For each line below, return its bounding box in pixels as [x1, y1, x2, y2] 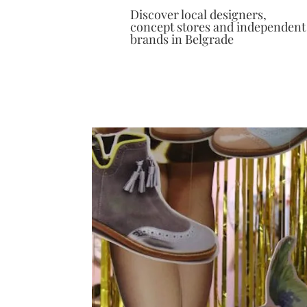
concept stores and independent [130, 19, 306, 36]
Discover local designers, [130, 6, 267, 23]
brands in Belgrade [130, 31, 234, 48]
